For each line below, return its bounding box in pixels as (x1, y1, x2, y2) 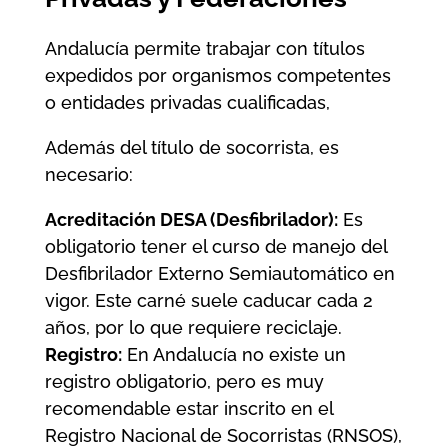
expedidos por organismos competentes (44, 64, 391, 86)
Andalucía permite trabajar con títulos (44, 37, 365, 59)
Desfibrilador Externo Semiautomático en (44, 262, 395, 284)
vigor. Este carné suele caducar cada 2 (44, 289, 373, 311)
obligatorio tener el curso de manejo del (44, 235, 387, 257)
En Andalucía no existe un (121, 343, 346, 365)
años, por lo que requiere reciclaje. (44, 316, 342, 338)
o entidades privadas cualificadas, (44, 91, 330, 113)
